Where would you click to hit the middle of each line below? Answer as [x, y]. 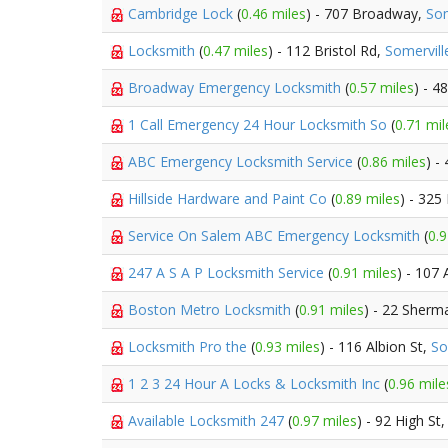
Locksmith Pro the [189, 346]
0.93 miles [287, 346]
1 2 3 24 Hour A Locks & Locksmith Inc [256, 383]
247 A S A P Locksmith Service [228, 272]
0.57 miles [381, 87]
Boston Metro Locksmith [211, 309]
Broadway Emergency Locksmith [236, 87]
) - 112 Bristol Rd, [326, 50]
